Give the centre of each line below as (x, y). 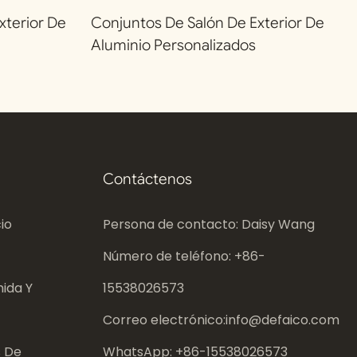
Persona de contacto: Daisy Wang (208, 225)
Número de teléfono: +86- (184, 257)
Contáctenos (147, 178)
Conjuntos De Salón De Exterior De (207, 22)
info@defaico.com (282, 320)
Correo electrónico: (164, 320)
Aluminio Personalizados (173, 45)
